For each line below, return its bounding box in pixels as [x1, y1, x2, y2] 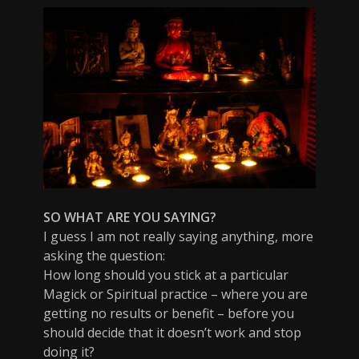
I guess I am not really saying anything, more [43, 228, 313, 246]
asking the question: [43, 247, 165, 265]
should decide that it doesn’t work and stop [43, 324, 301, 342]
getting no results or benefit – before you [43, 305, 294, 323]
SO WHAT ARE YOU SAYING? [43, 208, 216, 227]
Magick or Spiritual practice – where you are [43, 285, 308, 304]
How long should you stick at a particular [43, 266, 288, 284]
